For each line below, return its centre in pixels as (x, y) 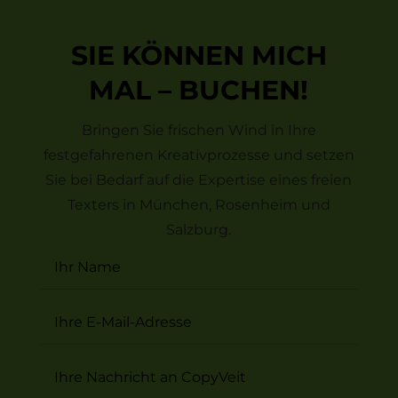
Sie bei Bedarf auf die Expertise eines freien (199, 179)
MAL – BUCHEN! (199, 90)
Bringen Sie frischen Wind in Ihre (199, 130)
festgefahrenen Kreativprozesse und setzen (199, 155)
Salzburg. (199, 229)
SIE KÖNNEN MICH (199, 55)
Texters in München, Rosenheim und (199, 204)
